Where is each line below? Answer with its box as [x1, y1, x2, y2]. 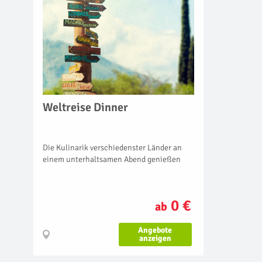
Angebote [138, 225, 173, 236]
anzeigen [139, 233, 171, 244]
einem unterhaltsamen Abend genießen [43, 154, 181, 165]
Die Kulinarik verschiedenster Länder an [43, 143, 182, 153]
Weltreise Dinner [43, 100, 128, 115]
